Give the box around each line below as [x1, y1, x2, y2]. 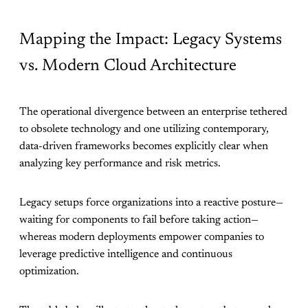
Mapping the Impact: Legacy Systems [19, 31, 282, 48]
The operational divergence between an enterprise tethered [19, 106, 287, 118]
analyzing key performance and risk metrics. [19, 157, 221, 169]
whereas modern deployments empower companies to [19, 231, 264, 243]
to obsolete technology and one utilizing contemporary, [19, 123, 269, 135]
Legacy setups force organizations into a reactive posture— [19, 197, 283, 208]
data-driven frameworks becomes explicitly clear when [19, 140, 268, 152]
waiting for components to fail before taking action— [19, 214, 258, 225]
